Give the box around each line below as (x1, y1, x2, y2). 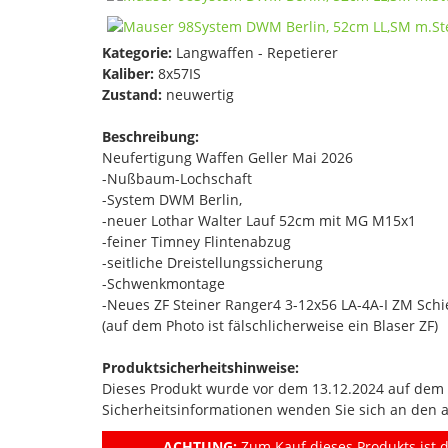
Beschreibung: (102, 126, 199, 146)
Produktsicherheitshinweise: (102, 357, 299, 377)
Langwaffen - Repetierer (172, 42, 338, 62)
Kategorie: (102, 42, 172, 62)
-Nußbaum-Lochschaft (102, 168, 252, 188)
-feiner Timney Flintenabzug (102, 231, 291, 251)
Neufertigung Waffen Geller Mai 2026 (102, 147, 353, 167)
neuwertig (162, 84, 234, 104)
